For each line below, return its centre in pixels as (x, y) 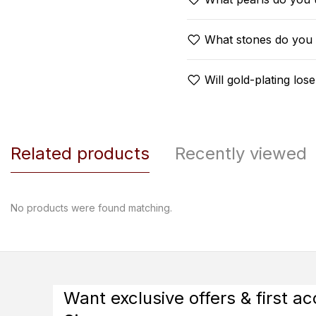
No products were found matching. (91, 208)
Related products (80, 153)
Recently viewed (241, 153)
